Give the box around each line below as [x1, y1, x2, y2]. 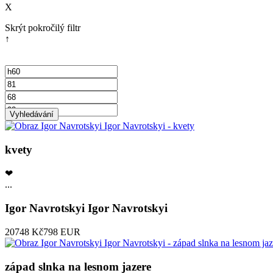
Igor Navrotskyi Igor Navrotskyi [5, 202, 168, 215]
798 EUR [43, 226, 80, 237]
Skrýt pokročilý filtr [5, 23, 80, 34]
